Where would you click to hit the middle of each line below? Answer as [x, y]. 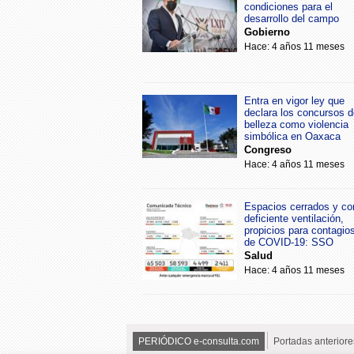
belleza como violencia [296, 124]
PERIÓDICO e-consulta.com [199, 341]
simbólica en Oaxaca [292, 136]
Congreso [268, 149]
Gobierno [267, 32]
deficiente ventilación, [294, 218]
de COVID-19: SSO [289, 242]
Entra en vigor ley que [294, 100]
